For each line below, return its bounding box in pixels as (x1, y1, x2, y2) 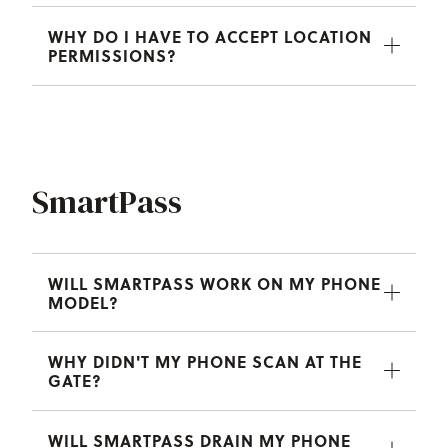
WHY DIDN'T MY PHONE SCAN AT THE (48, 349, 362, 373)
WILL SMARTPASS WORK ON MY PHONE (48, 271, 381, 295)
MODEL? (48, 290, 119, 314)
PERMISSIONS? (48, 43, 177, 67)
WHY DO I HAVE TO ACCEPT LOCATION (48, 24, 372, 48)
